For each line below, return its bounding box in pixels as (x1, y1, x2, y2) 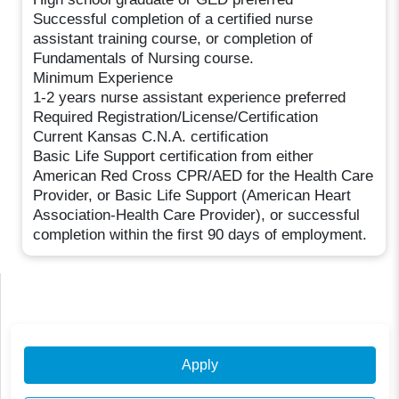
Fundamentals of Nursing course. (33, 49, 255, 67)
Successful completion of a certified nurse (33, 10, 313, 28)
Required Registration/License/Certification (33, 108, 319, 126)
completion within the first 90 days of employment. (33, 225, 368, 243)
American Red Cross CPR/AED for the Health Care (33, 167, 374, 184)
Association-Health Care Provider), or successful (33, 206, 361, 224)
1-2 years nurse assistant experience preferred (33, 88, 346, 106)
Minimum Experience (33, 69, 174, 86)
